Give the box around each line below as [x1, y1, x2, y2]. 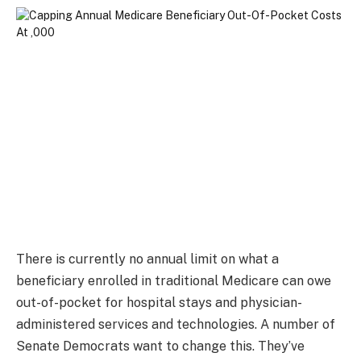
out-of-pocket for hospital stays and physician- [16, 294, 302, 310]
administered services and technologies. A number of [16, 316, 335, 332]
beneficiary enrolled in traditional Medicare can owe [16, 272, 331, 288]
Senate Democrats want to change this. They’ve [16, 338, 305, 354]
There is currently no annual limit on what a [16, 251, 279, 267]
